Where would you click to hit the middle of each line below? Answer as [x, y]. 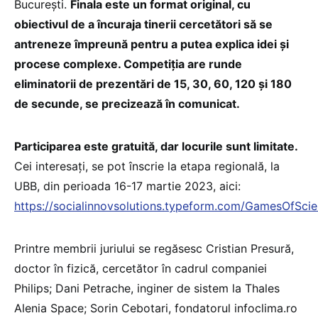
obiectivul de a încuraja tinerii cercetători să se [143, 24]
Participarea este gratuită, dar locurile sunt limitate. [156, 147]
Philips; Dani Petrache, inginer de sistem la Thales [147, 289]
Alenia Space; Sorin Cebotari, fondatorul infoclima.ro [156, 308]
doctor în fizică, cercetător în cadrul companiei [141, 269]
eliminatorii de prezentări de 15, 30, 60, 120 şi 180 [153, 84]
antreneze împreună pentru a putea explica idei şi [152, 44]
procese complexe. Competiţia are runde [128, 64]
